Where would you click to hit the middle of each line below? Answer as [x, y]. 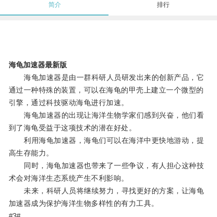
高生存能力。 [31, 153]
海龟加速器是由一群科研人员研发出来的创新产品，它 [106, 77]
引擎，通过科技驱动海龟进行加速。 [69, 103]
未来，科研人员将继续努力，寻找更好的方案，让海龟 [106, 191]
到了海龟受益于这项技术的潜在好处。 [72, 128]
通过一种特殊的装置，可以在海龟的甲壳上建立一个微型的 [106, 90]
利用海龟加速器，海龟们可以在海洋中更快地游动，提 [106, 140]
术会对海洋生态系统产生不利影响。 [69, 178]
